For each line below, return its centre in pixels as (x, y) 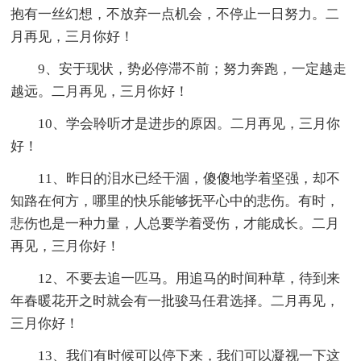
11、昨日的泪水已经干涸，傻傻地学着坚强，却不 (189, 178)
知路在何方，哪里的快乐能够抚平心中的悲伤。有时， (175, 201)
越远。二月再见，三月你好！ (100, 91)
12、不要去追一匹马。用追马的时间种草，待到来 (189, 278)
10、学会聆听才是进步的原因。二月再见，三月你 (189, 123)
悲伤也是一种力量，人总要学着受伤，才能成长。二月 (175, 223)
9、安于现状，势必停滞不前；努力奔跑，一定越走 (193, 68)
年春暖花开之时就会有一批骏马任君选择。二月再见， (175, 301)
